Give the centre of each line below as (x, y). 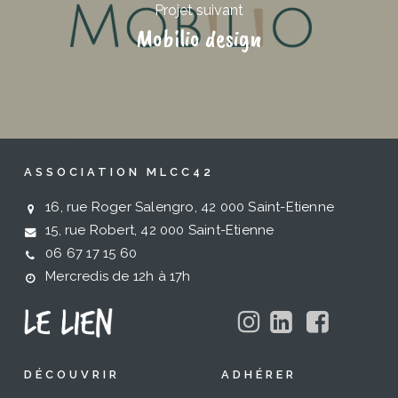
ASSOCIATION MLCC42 (119, 172)
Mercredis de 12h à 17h (116, 277)
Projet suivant (199, 10)
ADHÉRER (259, 374)
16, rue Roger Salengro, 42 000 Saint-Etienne (187, 207)
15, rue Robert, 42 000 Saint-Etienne (158, 231)
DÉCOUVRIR (72, 374)
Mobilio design (199, 38)
